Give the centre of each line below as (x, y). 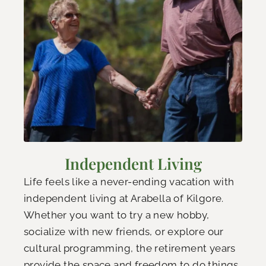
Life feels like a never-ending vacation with (129, 182)
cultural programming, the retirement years (130, 248)
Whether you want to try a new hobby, (117, 215)
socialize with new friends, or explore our (124, 232)
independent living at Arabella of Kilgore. (124, 199)
